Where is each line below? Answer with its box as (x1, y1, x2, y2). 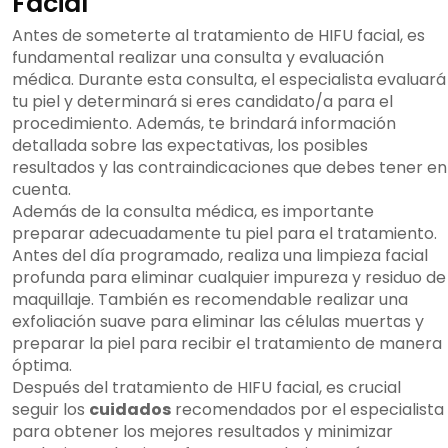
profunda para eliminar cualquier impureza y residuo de (12, 266, 446, 290)
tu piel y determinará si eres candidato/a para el (12, 90, 393, 114)
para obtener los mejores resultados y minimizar (12, 420, 393, 444)
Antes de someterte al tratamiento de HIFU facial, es (12, 24, 425, 48)
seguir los (12, 398, 89, 422)
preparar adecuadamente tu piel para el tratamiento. (12, 222, 437, 246)
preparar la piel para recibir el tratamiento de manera (12, 332, 442, 356)
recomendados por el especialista (171, 398, 444, 422)
